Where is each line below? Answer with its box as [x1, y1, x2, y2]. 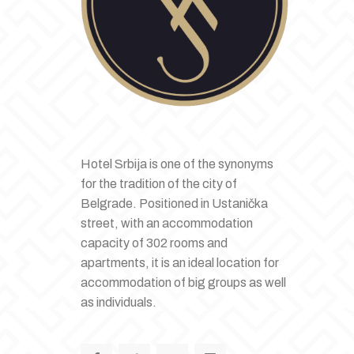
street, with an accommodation [81, 216, 253, 230]
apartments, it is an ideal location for [81, 255, 279, 269]
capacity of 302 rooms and [81, 235, 228, 250]
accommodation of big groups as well [81, 275, 286, 289]
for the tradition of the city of [81, 176, 237, 190]
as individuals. [81, 295, 156, 309]
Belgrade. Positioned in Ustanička [81, 196, 268, 210]
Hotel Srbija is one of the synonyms [81, 156, 273, 171]
